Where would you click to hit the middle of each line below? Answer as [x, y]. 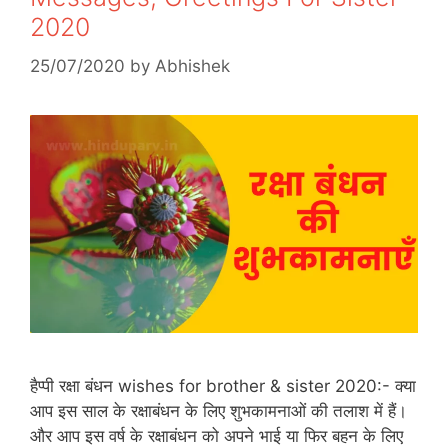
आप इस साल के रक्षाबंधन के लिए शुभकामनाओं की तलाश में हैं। [218, 410]
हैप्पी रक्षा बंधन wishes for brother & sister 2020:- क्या [223, 385]
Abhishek [192, 65]
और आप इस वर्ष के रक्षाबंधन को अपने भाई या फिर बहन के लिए [216, 435]
